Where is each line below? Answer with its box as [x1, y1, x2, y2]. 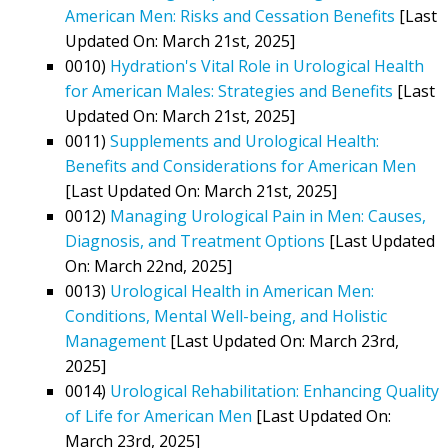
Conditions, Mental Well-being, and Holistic [65, 304, 387, 327]
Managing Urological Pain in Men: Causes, [110, 204, 426, 227]
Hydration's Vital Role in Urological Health [110, 54, 424, 77]
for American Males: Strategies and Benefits [65, 79, 393, 102]
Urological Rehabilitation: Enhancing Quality [110, 379, 439, 402]
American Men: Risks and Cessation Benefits [65, 4, 395, 27]
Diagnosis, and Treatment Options [65, 229, 325, 252]
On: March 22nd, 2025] [65, 254, 232, 277]
